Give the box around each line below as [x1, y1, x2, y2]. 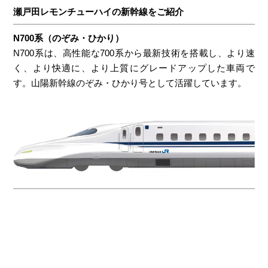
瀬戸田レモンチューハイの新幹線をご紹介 [13, 6, 184, 17]
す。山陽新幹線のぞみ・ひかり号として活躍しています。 [13, 77, 247, 88]
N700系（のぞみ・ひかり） [13, 32, 124, 43]
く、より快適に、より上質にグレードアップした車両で [13, 62, 255, 73]
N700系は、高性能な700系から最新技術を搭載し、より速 [13, 47, 255, 58]
